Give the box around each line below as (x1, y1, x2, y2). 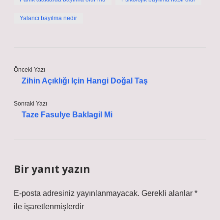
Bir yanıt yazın (14, 162, 90, 176)
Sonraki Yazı (14, 100, 47, 107)
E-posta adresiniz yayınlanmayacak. (14, 189, 139, 197)
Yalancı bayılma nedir (20, 15, 77, 22)
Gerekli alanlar (141, 189, 194, 197)
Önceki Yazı (14, 66, 45, 73)
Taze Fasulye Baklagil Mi (22, 110, 112, 119)
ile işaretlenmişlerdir (14, 202, 84, 211)
